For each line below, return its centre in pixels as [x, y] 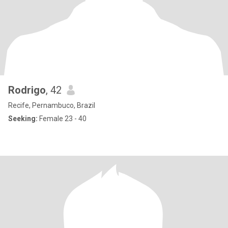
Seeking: [23, 119]
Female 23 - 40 [62, 119]
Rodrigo [27, 90]
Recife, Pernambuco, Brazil [52, 105]
